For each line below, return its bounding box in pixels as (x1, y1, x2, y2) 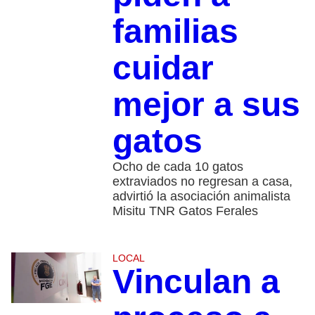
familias (112, 13, 238, 51)
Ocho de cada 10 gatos (112, 160, 243, 174)
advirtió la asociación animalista (112, 189, 290, 204)
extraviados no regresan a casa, (112, 174, 292, 189)
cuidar (112, 49, 214, 87)
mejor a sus (112, 86, 300, 124)
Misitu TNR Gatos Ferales (112, 204, 258, 219)
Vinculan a (112, 263, 280, 301)
